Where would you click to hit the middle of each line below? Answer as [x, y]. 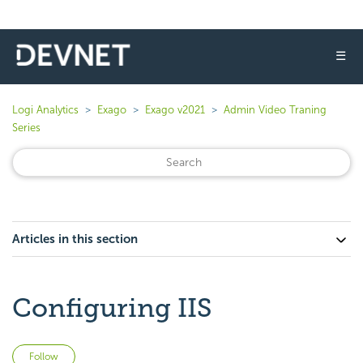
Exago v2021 [175, 110]
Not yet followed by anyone [151, 354]
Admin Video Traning [275, 110]
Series [26, 128]
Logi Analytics [45, 110]
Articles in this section [75, 239]
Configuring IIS [112, 308]
